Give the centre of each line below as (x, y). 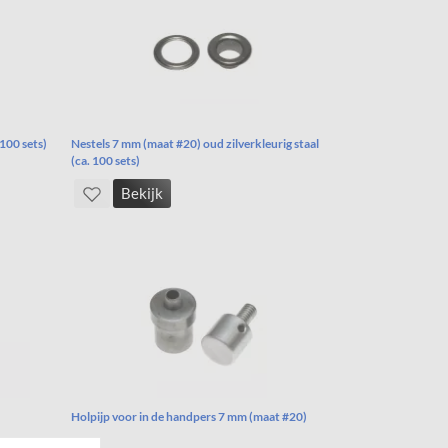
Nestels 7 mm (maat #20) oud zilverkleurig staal (195, 144)
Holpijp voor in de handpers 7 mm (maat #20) (189, 416)
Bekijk (142, 193)
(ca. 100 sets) (105, 161)
